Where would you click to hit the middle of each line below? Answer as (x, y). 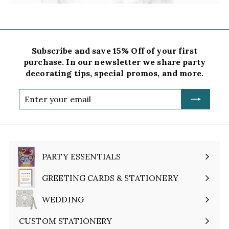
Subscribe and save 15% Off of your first (114, 51)
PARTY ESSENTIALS (82, 157)
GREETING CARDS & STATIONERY (110, 178)
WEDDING (63, 200)
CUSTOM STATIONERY (66, 221)
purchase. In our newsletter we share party (114, 62)
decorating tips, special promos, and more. (114, 73)
